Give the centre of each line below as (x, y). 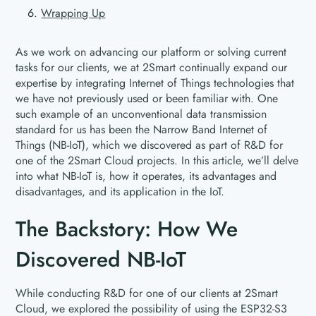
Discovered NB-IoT (101, 259)
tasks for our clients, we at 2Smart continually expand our (152, 67)
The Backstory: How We (127, 229)
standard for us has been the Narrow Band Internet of (142, 129)
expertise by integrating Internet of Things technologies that (155, 83)
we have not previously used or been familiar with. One (147, 98)
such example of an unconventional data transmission (141, 114)
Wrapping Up (73, 13)
